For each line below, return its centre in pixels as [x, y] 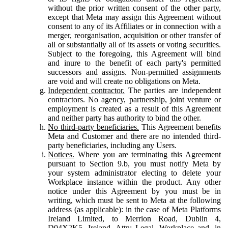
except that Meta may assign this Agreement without [134, 17]
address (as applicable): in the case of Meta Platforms [134, 209]
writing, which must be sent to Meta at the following [134, 200]
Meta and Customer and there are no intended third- [134, 136]
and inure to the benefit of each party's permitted [134, 63]
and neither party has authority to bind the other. [124, 118]
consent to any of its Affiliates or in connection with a [134, 26]
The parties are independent [173, 90]
